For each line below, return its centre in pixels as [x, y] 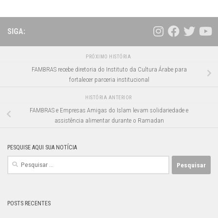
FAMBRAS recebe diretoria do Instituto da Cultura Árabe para [109, 69]
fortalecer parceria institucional [109, 79]
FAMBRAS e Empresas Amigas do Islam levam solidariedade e [109, 110]
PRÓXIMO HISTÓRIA [109, 56]
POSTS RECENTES [29, 204]
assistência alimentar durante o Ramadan [109, 120]
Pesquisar [19, 161]
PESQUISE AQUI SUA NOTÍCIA [42, 148]
